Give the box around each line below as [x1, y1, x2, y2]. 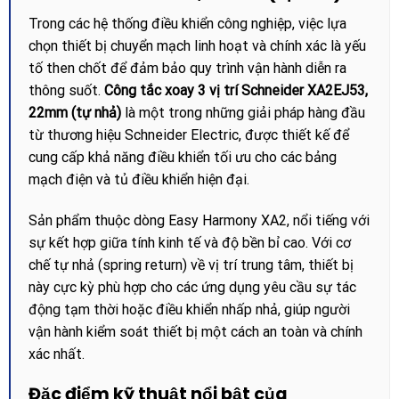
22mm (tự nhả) [28, 104, 121, 122]
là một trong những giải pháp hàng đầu [120, 104, 365, 122]
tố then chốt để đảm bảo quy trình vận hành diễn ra [28, 60, 346, 77]
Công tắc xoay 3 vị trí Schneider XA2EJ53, [103, 82, 368, 100]
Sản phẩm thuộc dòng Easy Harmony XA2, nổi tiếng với [28, 212, 370, 230]
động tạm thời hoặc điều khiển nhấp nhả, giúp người [28, 301, 350, 319]
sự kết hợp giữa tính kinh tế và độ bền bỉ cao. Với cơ [28, 234, 351, 252]
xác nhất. [28, 346, 85, 363]
